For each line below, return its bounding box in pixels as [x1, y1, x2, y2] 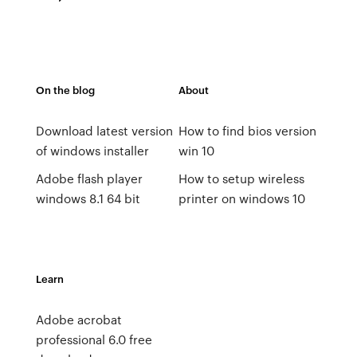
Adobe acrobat [35, 311, 122, 328]
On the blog [35, 82, 95, 97]
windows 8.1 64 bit [35, 190, 140, 207]
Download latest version [35, 122, 173, 139]
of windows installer [35, 142, 149, 159]
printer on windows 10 [178, 190, 305, 207]
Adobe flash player [35, 170, 143, 187]
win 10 [178, 142, 214, 159]
